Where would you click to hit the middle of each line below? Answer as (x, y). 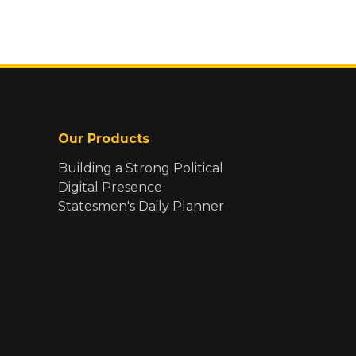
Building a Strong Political (141, 168)
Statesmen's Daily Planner (141, 206)
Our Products (104, 138)
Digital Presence (110, 187)
